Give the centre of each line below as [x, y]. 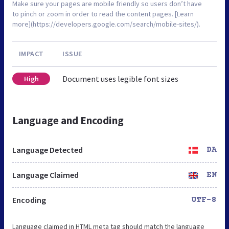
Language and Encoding [68, 120]
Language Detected [48, 150]
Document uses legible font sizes [120, 78]
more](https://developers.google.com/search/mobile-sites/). [106, 24]
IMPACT [31, 53]
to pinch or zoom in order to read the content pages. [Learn [103, 14]
